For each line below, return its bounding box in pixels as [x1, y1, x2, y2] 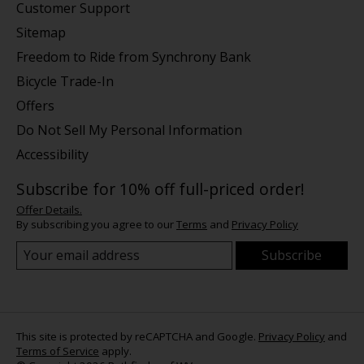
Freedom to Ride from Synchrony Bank [16, 48, 251, 66]
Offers [16, 97, 54, 115]
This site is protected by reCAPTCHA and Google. [16, 328, 258, 344]
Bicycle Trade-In [16, 72, 114, 90]
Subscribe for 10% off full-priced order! [16, 178, 305, 200]
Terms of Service [16, 343, 99, 358]
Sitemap [16, 24, 66, 41]
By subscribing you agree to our [16, 216, 176, 232]
